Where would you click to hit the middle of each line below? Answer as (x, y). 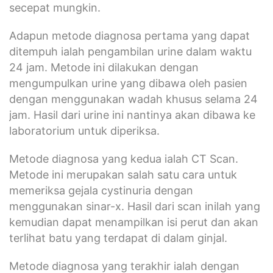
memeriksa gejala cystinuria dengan (101, 190)
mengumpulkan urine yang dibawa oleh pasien (128, 83)
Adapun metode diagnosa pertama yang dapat (129, 35)
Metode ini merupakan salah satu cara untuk (123, 174)
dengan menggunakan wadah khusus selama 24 (133, 99)
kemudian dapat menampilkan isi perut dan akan (134, 222)
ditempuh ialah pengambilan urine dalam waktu (130, 51)
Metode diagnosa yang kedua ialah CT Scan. (124, 158)
